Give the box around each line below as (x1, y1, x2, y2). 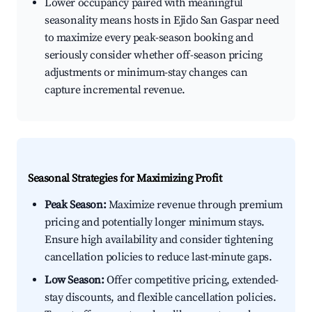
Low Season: (45, 273, 104, 288)
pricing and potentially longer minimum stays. (45, 215, 265, 230)
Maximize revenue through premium (106, 198, 283, 212)
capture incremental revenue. (45, 83, 185, 97)
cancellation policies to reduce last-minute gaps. (45, 250, 272, 265)
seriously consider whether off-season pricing (45, 48, 263, 63)
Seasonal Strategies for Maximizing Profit (28, 171, 222, 186)
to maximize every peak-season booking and (45, 31, 253, 45)
